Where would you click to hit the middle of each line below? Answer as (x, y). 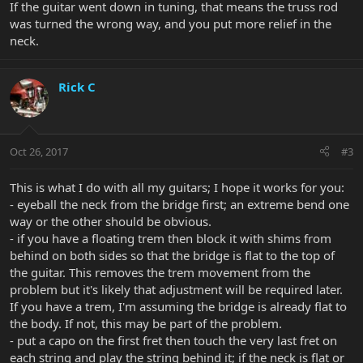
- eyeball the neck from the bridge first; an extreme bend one (179, 204)
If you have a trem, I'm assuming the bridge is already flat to (178, 306)
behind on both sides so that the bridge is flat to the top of (172, 255)
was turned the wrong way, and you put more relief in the (171, 24)
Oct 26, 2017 (39, 151)
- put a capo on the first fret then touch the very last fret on (173, 340)
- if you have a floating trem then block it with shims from (171, 238)
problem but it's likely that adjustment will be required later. (176, 289)
